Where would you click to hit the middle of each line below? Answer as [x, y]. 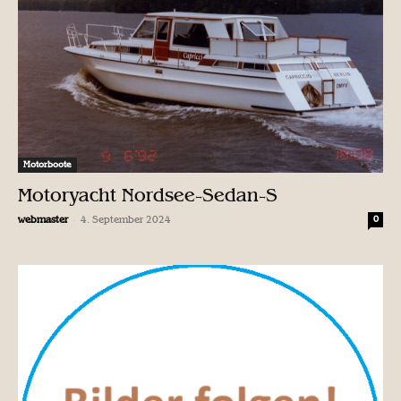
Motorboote [47, 165]
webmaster [43, 220]
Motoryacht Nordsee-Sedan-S [148, 196]
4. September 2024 [126, 220]
